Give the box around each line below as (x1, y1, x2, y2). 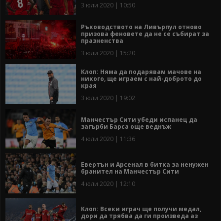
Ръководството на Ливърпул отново (81, 23, 202, 32)
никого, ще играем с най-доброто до (81, 74, 202, 83)
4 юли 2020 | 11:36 (81, 135, 135, 144)
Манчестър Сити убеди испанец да (81, 115, 197, 124)
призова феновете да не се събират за (81, 30, 209, 38)
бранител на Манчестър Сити (81, 167, 179, 176)
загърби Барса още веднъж (81, 122, 171, 131)
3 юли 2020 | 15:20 (81, 49, 135, 58)
